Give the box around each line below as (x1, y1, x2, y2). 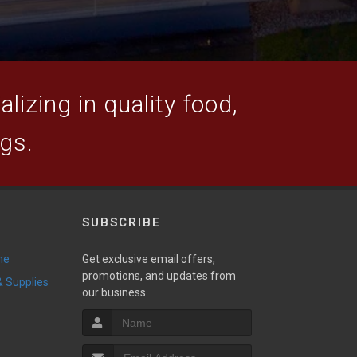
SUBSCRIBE (81, 215, 161, 229)
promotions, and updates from (81, 269, 236, 282)
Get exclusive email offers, (81, 253, 215, 265)
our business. (81, 286, 148, 299)
